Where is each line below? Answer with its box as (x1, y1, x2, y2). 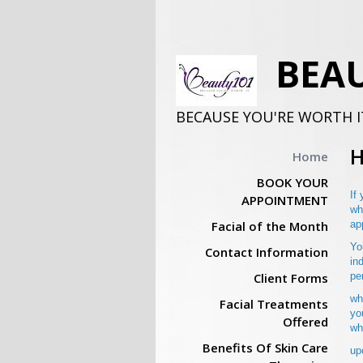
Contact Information (204, 244, 328, 260)
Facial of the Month (211, 218, 328, 234)
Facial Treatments (219, 296, 328, 312)
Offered (282, 314, 328, 330)
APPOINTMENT (241, 192, 328, 208)
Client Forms (253, 270, 328, 286)
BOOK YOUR (256, 174, 328, 190)
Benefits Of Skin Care (202, 340, 328, 356)
